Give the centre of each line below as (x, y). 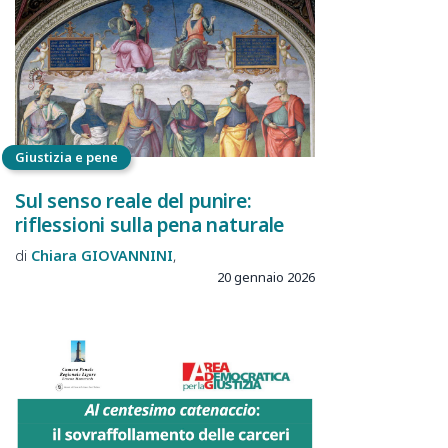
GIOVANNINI (127, 255)
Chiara (54, 255)
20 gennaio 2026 (266, 276)
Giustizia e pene (66, 156)
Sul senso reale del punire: (133, 201)
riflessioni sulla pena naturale (150, 225)
